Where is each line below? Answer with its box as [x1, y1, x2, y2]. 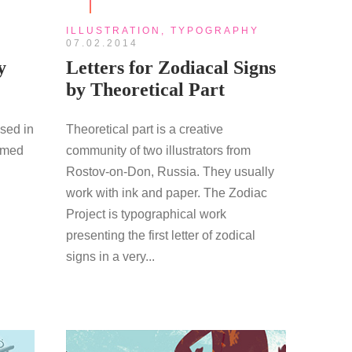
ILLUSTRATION [65, 25, 161, 37]
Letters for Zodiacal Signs [65, 57, 276, 79]
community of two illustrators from [65, 144, 251, 158]
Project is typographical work [65, 207, 226, 222]
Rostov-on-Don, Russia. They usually [65, 165, 274, 179]
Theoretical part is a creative [65, 123, 223, 137]
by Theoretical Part [65, 79, 225, 101]
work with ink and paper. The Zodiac [65, 186, 267, 200]
